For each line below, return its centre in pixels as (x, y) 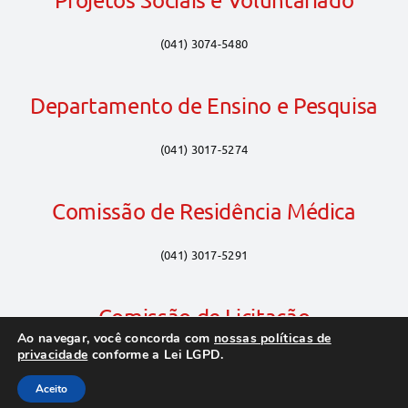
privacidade (53, 355)
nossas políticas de (273, 338)
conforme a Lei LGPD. (156, 355)
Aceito (51, 389)
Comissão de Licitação (204, 316)
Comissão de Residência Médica (204, 211)
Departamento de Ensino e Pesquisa (204, 105)
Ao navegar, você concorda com (116, 338)
